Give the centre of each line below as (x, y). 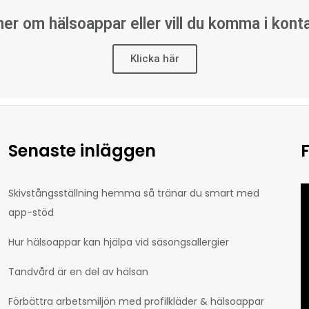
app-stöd (31, 212)
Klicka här (154, 58)
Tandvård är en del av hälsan (78, 271)
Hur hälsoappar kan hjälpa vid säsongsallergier (118, 242)
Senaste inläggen (82, 150)
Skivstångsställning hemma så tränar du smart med (133, 193)
